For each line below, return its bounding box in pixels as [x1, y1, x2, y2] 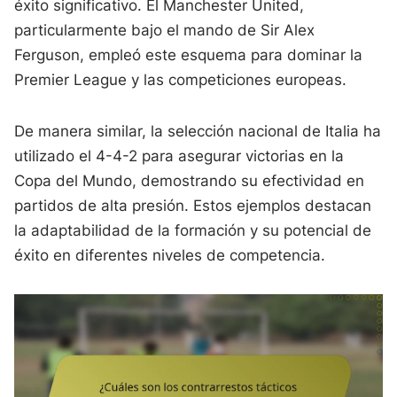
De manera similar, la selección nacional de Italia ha [14, 122, 382, 141]
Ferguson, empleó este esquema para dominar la [14, 46, 363, 65]
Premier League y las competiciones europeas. [14, 71, 347, 90]
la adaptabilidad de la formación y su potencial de [14, 222, 372, 240]
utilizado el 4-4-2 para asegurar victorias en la [14, 147, 345, 166]
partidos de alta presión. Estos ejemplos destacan [14, 197, 372, 215]
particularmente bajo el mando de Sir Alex [14, 21, 315, 40]
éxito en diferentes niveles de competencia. [14, 246, 326, 265]
